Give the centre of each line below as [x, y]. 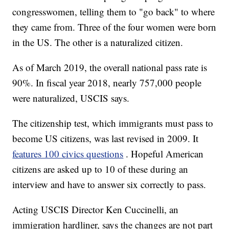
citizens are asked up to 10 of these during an [100, 169]
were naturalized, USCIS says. [71, 98]
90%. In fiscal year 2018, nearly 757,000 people [107, 83]
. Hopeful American [165, 154]
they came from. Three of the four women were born [114, 27]
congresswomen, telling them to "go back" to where [114, 12]
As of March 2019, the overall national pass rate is [110, 67]
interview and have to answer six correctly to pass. [109, 185]
